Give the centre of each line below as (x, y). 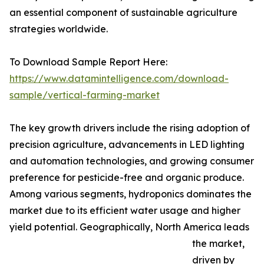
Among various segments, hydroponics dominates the (131, 194)
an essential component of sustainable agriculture (123, 13)
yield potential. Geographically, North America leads (129, 227)
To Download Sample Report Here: (88, 62)
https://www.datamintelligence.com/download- (119, 79)
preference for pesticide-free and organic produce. (127, 178)
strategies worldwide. (59, 29)
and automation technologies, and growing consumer (132, 161)
